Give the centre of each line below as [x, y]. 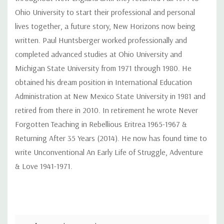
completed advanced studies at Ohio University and [98, 54]
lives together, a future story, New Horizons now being [105, 26]
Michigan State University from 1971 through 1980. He [103, 68]
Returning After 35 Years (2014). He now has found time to [111, 138]
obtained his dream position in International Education [103, 82]
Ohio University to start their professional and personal [105, 12]
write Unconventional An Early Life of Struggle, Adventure [109, 152]
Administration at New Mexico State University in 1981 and [110, 96]
